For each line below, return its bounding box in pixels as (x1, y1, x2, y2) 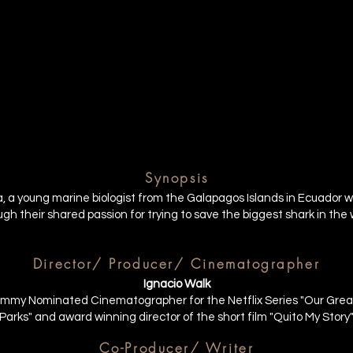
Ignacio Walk (143, 278, 210, 290)
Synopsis (145, 169, 209, 187)
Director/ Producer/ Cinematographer (32, 255, 321, 273)
